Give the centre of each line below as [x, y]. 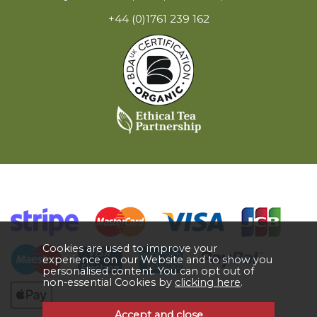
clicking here [208, 282]
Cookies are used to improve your [130, 248]
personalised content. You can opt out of [148, 271]
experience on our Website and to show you [157, 260]
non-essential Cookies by [109, 282]
